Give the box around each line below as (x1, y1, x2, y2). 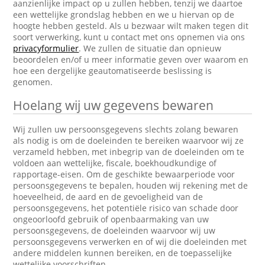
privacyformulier (13, 43, 79, 54)
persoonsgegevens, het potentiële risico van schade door (13, 202, 239, 214)
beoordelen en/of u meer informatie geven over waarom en (13, 54, 249, 65)
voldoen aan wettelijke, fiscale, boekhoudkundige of (13, 157, 217, 169)
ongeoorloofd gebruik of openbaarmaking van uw (13, 214, 209, 225)
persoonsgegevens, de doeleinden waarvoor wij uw (13, 225, 216, 236)
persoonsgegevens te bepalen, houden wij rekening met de (13, 180, 248, 191)
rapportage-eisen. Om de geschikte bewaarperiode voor (13, 169, 235, 180)
